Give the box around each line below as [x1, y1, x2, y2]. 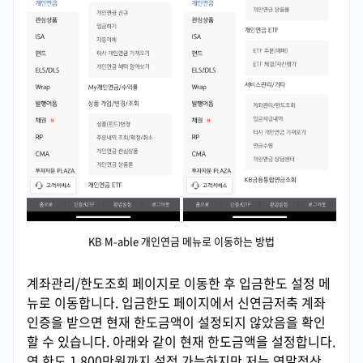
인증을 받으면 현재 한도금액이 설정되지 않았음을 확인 [27, 311, 326, 331]
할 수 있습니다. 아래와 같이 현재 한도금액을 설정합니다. [27, 331, 335, 351]
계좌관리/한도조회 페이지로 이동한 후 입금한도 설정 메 [27, 272, 331, 293]
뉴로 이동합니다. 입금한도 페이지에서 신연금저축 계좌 [27, 292, 326, 312]
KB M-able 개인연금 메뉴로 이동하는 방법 [88, 233, 275, 249]
